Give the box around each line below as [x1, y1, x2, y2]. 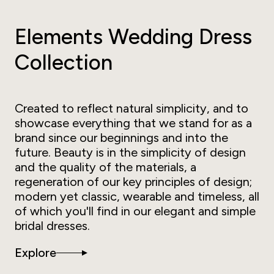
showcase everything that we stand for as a [15, 116, 252, 131]
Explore [15, 245, 56, 261]
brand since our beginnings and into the [15, 130, 228, 146]
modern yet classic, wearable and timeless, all [15, 189, 259, 204]
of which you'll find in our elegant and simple [15, 204, 256, 219]
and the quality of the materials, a [15, 160, 196, 175]
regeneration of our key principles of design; [15, 174, 252, 190]
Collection [15, 50, 113, 76]
